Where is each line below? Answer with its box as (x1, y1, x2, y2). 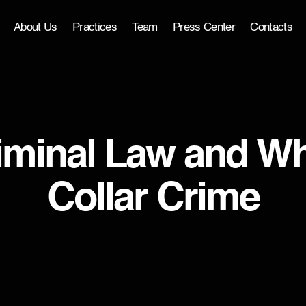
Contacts (250, 22, 293, 34)
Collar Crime (46, 179, 260, 219)
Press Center (173, 22, 236, 34)
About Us (13, 22, 57, 34)
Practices (72, 22, 117, 34)
